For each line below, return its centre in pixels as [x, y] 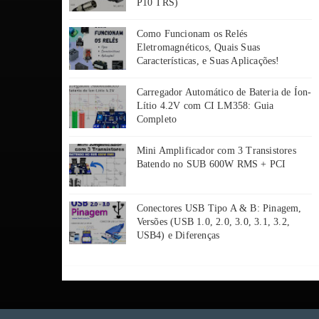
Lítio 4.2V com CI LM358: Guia [205, 106]
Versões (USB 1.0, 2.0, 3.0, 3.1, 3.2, [213, 222]
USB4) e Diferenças [178, 236]
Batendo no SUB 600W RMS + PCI [211, 164]
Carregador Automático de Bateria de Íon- [224, 93]
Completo [157, 120]
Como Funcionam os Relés [192, 34]
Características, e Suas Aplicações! [208, 61]
